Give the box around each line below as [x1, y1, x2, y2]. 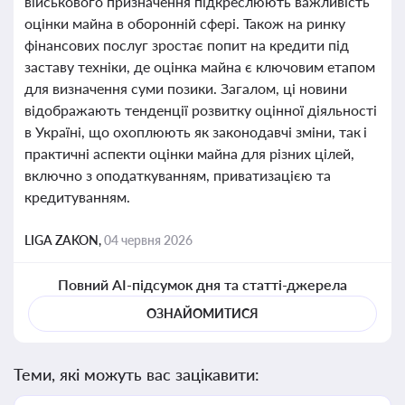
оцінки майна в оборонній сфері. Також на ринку [24, 14, 345, 32]
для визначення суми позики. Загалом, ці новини [24, 80, 347, 97]
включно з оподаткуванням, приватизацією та [24, 166, 331, 184]
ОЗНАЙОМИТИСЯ [146, 306, 259, 321]
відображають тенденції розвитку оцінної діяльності [24, 101, 377, 118]
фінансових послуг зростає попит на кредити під [24, 36, 349, 53]
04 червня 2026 [104, 232, 193, 248]
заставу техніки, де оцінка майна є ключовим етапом [24, 58, 375, 75]
